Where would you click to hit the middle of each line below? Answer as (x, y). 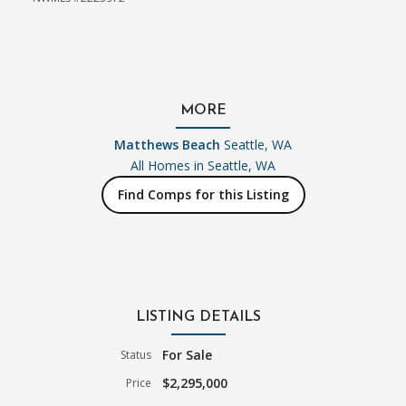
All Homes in (169, 165)
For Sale (188, 354)
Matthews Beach (167, 144)
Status (136, 354)
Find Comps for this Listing (203, 195)
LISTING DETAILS (198, 317)
